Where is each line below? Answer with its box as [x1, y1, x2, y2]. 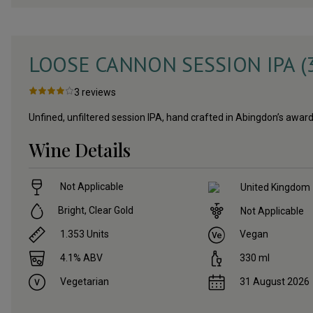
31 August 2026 [240, 276, 310, 288]
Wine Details [29, 138, 131, 163]
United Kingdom [240, 181, 311, 193]
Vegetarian [58, 276, 109, 288]
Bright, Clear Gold [58, 205, 133, 217]
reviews [82, 87, 116, 99]
